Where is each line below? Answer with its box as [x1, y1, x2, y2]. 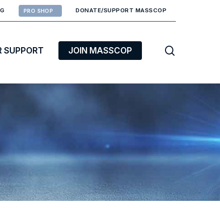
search [174, 44, 206, 56]
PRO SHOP [23, 8, 54, 14]
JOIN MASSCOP [68, 46, 132, 55]
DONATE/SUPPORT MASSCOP [76, 7, 166, 14]
